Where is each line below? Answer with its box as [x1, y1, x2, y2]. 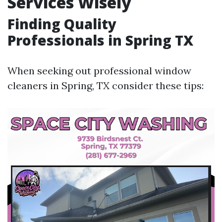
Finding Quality [7, 14, 116, 33]
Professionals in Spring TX [7, 31, 193, 50]
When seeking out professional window [7, 64, 191, 77]
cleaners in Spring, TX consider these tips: [7, 79, 204, 92]
